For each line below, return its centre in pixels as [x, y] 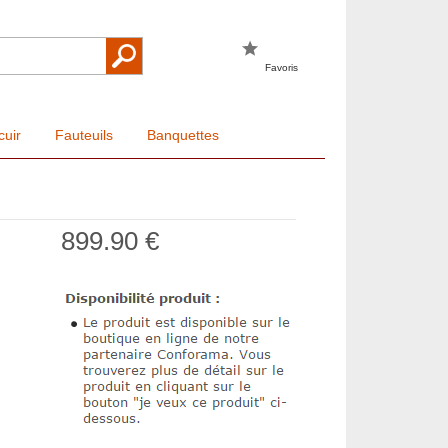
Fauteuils [84, 135]
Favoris [281, 67]
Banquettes [183, 135]
